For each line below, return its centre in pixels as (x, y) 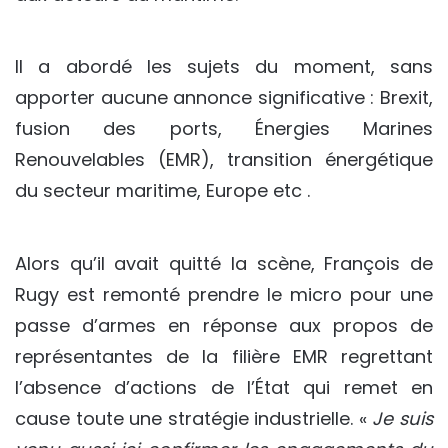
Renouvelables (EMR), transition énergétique (224, 160)
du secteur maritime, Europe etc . (162, 191)
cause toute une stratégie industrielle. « (194, 419)
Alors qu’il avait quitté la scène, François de (224, 264)
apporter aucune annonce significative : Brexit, (224, 98)
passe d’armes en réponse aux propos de (224, 326)
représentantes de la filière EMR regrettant (224, 357)
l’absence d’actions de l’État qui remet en (224, 388)
